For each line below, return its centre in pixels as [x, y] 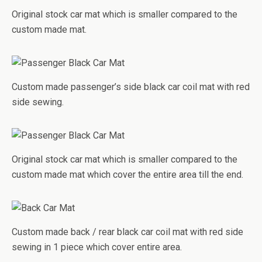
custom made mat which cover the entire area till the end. [127, 175]
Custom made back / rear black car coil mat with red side [127, 232]
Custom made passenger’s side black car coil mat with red [131, 87]
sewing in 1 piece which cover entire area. [97, 247]
